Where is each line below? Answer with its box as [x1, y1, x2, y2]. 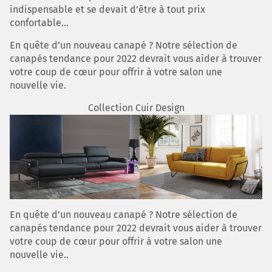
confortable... [10, 17, 69, 29]
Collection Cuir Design [87, 102, 185, 114]
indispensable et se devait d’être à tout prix [10, 4, 205, 16]
